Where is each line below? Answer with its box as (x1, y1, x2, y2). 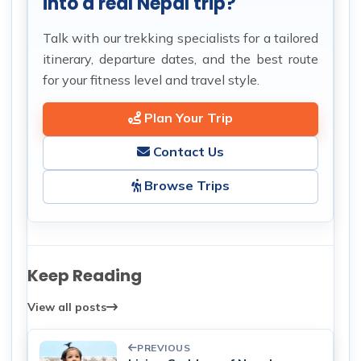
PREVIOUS (137, 341, 191, 354)
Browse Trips (141, 176, 230, 193)
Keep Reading (27, 263, 142, 287)
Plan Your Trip (141, 109, 233, 126)
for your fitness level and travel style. (43, 71, 259, 88)
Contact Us (150, 143, 224, 160)
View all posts (27, 299, 106, 314)
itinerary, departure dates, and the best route (43, 50, 318, 67)
